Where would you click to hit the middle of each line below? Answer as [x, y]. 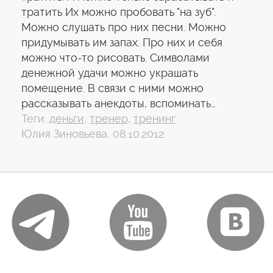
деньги [67, 119]
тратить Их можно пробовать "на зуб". [119, 12]
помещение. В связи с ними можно [112, 88]
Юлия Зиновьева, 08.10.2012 [93, 134]
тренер [109, 119]
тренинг [154, 119]
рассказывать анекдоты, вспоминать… [119, 103]
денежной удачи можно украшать [110, 73]
